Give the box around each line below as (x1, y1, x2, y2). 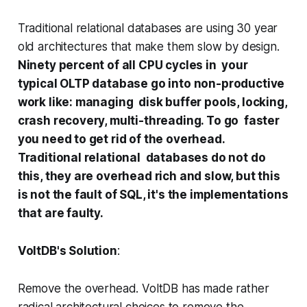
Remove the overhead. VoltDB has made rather (17, 281, 269, 295)
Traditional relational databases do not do (17, 150, 266, 164)
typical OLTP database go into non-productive (17, 76, 285, 90)
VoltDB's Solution (17, 243, 117, 258)
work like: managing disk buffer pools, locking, (17, 95, 287, 109)
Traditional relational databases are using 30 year (17, 21, 278, 35)
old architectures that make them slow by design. (17, 39, 280, 53)
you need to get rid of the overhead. (17, 132, 225, 146)
